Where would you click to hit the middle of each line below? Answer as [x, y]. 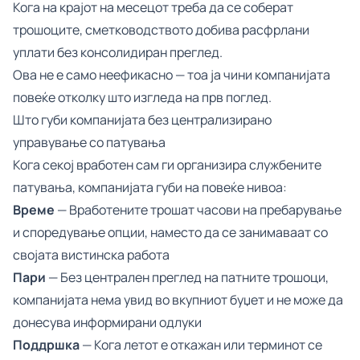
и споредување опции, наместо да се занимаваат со [170, 232]
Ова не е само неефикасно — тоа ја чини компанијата [172, 75]
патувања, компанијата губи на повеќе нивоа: [150, 187]
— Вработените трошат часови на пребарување [198, 210]
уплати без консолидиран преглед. [118, 52]
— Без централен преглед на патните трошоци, [187, 277]
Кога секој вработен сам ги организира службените [167, 165]
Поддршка [46, 345]
